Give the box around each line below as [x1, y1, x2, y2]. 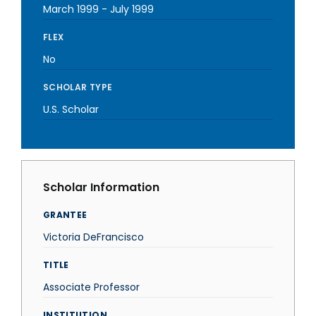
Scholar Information [43, 179, 159, 195]
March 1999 [43, 2, 99, 16]
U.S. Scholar [43, 102, 99, 116]
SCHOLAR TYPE [43, 81, 113, 93]
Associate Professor [43, 280, 140, 294]
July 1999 [110, 2, 154, 16]
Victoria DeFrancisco [43, 230, 144, 244]
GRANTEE [43, 209, 87, 221]
